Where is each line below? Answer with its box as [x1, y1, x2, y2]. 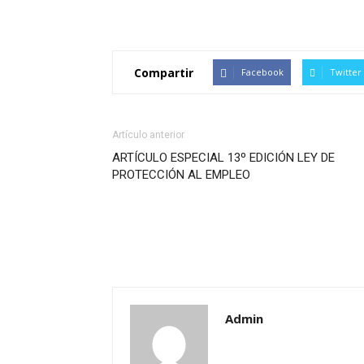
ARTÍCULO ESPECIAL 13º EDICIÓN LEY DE [112, 150, 335, 165]
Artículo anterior [112, 129, 184, 141]
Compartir [134, 64, 193, 80]
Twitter [330, 66, 362, 78]
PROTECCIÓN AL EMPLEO [112, 167, 250, 182]
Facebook [241, 66, 284, 78]
